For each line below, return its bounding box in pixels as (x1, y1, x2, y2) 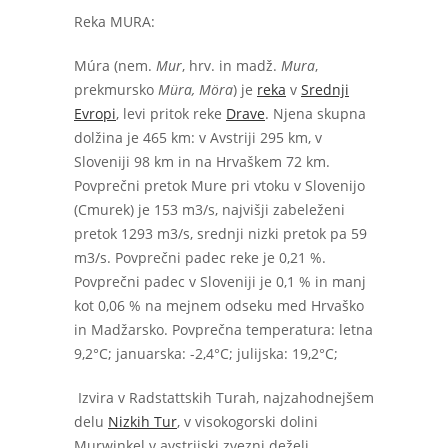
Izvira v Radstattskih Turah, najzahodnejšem (78, 388, 374, 407)
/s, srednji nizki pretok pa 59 (178, 224, 367, 243)
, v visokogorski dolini (177, 412, 318, 431)
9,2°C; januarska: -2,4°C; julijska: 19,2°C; (74, 344, 338, 363)
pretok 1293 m (74, 224, 170, 243)
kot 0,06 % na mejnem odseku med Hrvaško (74, 296, 364, 315)
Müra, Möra (158, 80, 233, 99)
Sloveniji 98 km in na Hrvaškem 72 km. (74, 152, 330, 171)
